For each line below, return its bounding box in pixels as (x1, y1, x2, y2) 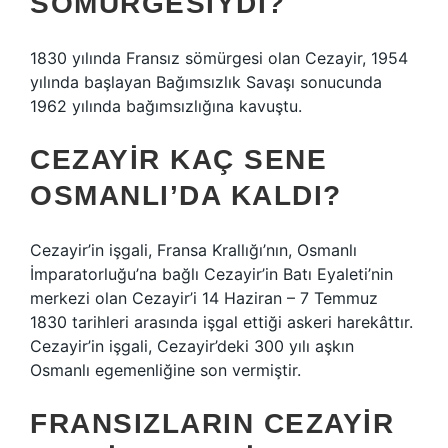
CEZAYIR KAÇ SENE (30, 144, 327, 175)
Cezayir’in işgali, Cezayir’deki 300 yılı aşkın (30, 336, 354, 356)
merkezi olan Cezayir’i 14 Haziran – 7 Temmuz (30, 288, 378, 308)
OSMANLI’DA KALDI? (30, 180, 342, 211)
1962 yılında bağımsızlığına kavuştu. (30, 96, 302, 116)
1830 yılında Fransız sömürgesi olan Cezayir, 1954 (30, 48, 408, 68)
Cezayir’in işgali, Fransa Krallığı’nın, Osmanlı (30, 240, 357, 260)
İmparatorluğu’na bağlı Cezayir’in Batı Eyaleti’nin (30, 264, 393, 284)
